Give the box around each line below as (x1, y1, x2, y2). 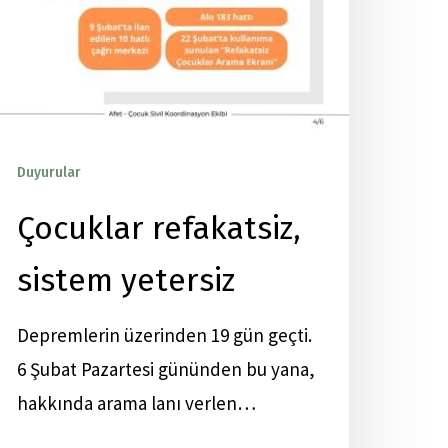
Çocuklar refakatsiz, (17, 209, 301, 247)
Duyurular (17, 164, 81, 181)
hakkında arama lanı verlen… (17, 391, 256, 415)
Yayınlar (91, 164, 143, 181)
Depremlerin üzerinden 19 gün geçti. (17, 323, 312, 347)
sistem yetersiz (17, 261, 235, 299)
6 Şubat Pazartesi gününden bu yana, (17, 357, 315, 381)
